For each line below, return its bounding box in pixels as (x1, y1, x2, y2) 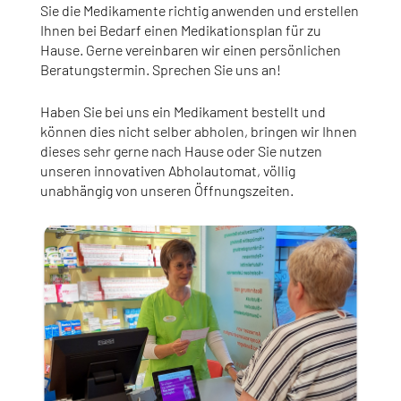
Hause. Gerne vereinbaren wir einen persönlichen (39, 41, 341, 59)
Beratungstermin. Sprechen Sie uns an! (39, 61, 281, 79)
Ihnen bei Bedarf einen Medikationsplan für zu (39, 21, 321, 39)
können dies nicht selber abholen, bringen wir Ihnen (39, 123, 357, 141)
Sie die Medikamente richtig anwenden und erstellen (39, 2, 359, 20)
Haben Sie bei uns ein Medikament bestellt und (39, 103, 326, 121)
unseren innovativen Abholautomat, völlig (39, 162, 295, 180)
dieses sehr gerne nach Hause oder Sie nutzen (39, 142, 322, 160)
